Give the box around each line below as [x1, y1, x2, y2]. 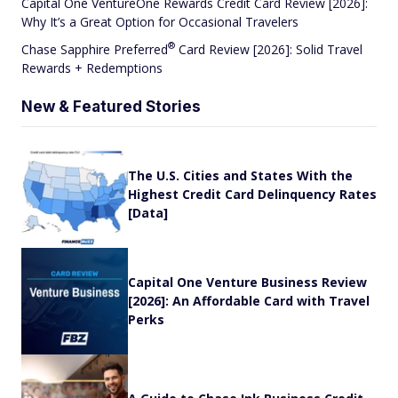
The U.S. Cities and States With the [128, 167, 353, 185]
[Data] [128, 204, 168, 222]
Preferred [114, 40, 168, 58]
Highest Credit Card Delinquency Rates [128, 186, 377, 203]
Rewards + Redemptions [21, 59, 163, 76]
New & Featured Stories [21, 97, 201, 115]
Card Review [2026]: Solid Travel [175, 40, 362, 58]
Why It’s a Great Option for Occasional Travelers [21, 12, 298, 30]
